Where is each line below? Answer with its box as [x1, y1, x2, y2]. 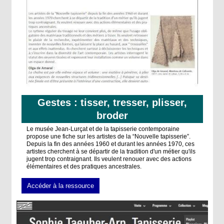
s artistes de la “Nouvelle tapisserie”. [91, 133, 190, 140]
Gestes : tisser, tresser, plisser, [37, 97, 187, 108]
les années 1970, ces [136, 140, 194, 147]
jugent [26, 155, 45, 162]
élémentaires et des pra [26, 163, 90, 170]
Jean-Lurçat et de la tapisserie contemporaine [54, 125, 179, 132]
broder [96, 110, 128, 121]
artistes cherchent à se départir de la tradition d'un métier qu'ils [26, 148, 195, 155]
